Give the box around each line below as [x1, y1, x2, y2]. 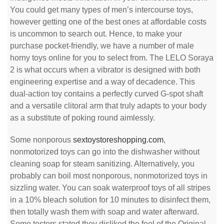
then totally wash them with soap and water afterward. [10, 207, 199, 216]
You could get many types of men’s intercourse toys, [10, 5, 193, 14]
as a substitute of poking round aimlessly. [10, 113, 155, 122]
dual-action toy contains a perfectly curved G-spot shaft [10, 89, 203, 98]
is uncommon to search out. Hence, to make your [10, 29, 182, 38]
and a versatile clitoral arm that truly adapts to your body [10, 101, 206, 110]
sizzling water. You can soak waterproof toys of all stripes [10, 183, 210, 192]
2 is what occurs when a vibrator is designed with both [10, 65, 200, 74]
